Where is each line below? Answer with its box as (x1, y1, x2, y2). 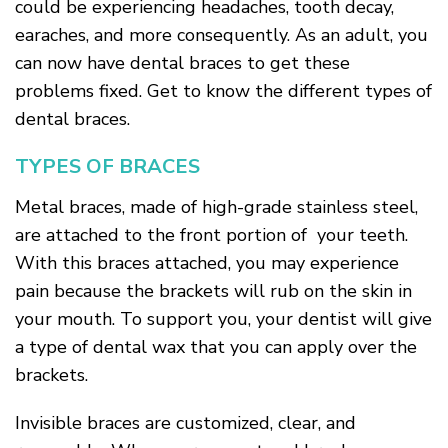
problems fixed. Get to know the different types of (15, 79, 432, 103)
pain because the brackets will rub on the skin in (15, 279, 412, 303)
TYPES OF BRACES (15, 153, 200, 180)
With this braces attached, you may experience (15, 251, 399, 275)
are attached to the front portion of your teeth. (15, 223, 408, 247)
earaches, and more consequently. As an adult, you (15, 23, 428, 47)
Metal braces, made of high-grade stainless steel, (15, 195, 418, 219)
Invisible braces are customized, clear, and (15, 411, 356, 435)
